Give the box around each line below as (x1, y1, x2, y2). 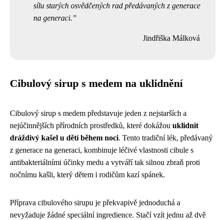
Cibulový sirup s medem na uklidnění (10, 77, 183, 89)
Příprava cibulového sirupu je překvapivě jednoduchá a (10, 198, 180, 207)
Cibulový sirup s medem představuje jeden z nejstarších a (10, 109, 187, 117)
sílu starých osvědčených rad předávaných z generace (33, 1, 200, 10)
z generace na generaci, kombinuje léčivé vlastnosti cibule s (10, 145, 193, 154)
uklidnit (172, 121, 198, 130)
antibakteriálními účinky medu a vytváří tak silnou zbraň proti (10, 158, 200, 166)
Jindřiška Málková (143, 33, 200, 42)
